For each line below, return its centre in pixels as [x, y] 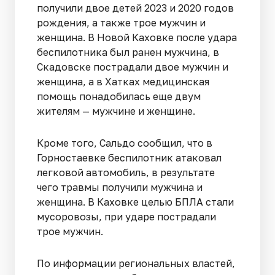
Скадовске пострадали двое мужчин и [133, 67]
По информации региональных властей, [136, 263]
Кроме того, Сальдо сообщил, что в [125, 143]
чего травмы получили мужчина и [120, 187]
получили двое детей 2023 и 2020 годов [135, 8]
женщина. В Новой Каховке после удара [137, 37]
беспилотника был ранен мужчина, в [128, 52]
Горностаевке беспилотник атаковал [129, 157]
